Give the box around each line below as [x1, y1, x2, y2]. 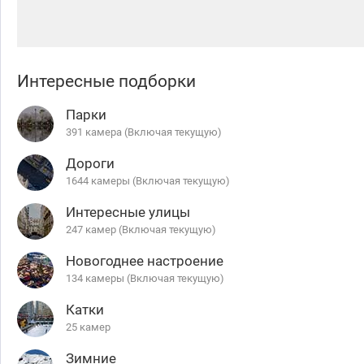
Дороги [66, 155, 115, 171]
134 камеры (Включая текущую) [66, 272, 224, 284]
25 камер [66, 321, 110, 333]
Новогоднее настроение [66, 253, 223, 269]
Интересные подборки [17, 71, 196, 91]
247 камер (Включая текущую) [66, 223, 216, 236]
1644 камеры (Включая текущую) [66, 175, 230, 187]
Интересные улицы [66, 204, 190, 220]
